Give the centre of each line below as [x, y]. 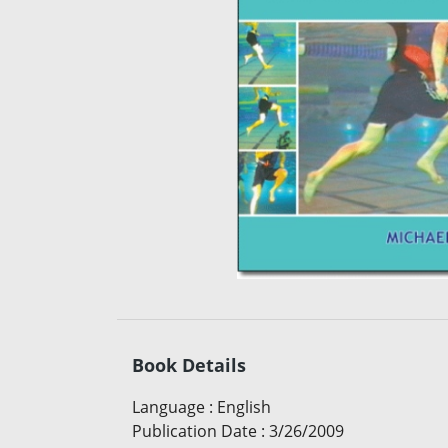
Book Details [189, 364]
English [244, 406]
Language [168, 406]
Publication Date [194, 430]
